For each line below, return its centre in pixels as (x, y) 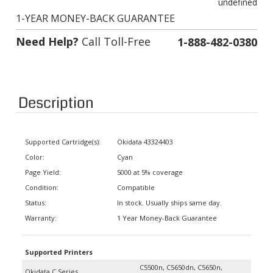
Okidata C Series (51, 263)
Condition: (42, 179)
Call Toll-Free (115, 33)
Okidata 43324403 (145, 133)
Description (56, 94)
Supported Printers (59, 243)
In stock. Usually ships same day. (169, 194)
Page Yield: (43, 164)
